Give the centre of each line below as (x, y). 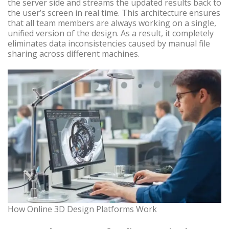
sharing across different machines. (74, 54)
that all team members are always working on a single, (112, 23)
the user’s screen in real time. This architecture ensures (114, 13)
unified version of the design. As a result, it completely (111, 33)
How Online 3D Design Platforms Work (83, 209)
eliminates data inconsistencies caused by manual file (109, 44)
